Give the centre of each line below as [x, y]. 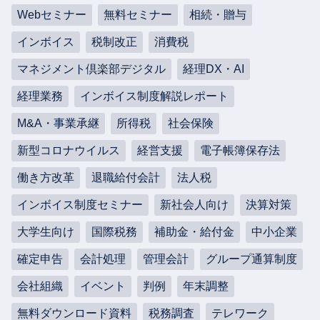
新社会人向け [194, 204]
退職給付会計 [125, 177]
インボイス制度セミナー [80, 204]
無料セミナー [137, 14]
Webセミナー [51, 14]
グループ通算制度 [251, 259]
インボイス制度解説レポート [154, 96]
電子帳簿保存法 [240, 150]
